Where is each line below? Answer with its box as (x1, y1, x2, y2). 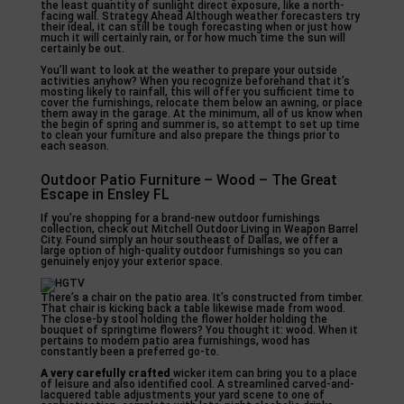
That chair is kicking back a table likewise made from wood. (40, 301, 345, 315)
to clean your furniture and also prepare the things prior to (40, 128, 340, 142)
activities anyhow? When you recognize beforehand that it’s (40, 74, 350, 87)
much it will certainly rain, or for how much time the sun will (40, 31, 345, 44)
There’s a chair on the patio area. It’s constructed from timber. (40, 290, 363, 304)
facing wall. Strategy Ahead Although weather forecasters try (40, 9, 360, 23)
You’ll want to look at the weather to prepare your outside (40, 63, 337, 77)
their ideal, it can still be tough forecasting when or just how (40, 20, 352, 33)
